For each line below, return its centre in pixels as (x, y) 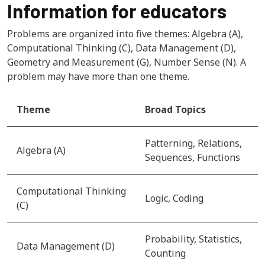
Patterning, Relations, (193, 143)
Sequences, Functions (193, 157)
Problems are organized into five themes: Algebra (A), (125, 33)
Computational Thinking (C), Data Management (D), (122, 48)
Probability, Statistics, (193, 239)
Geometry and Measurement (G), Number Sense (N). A (127, 62)
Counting (165, 253)
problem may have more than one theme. (98, 76)
